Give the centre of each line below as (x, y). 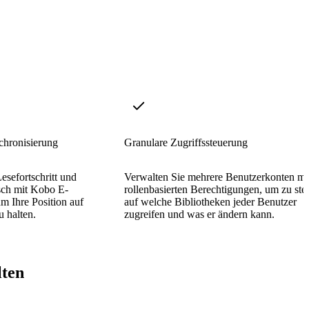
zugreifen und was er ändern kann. (199, 214)
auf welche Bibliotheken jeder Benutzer (210, 201)
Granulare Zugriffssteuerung (186, 142)
